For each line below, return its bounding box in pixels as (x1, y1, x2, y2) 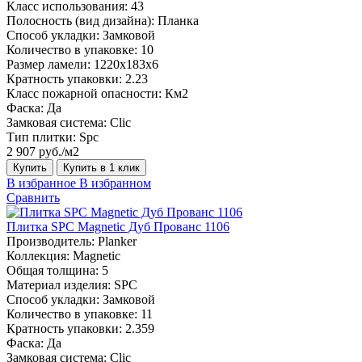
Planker (98, 234, 137, 248)
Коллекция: (6, 248, 69, 263)
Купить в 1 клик (63, 161, 140, 174)
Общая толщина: (6, 263, 99, 277)
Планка (158, 13, 199, 27)
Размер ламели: (6, 57, 90, 71)
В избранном (79, 175, 151, 190)
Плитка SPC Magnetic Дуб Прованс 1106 (6, 219, 229, 234)
